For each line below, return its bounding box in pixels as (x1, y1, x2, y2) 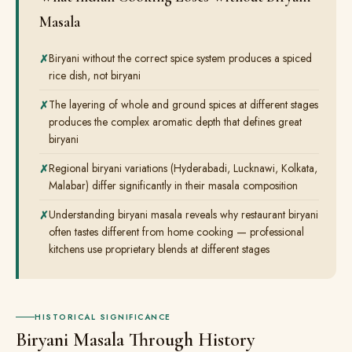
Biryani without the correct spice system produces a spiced (49, 50, 312, 66)
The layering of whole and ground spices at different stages (49, 97, 318, 112)
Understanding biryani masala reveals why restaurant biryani (49, 207, 318, 222)
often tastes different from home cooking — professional (49, 224, 304, 240)
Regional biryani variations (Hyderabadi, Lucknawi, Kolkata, (49, 160, 317, 176)
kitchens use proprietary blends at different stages (49, 241, 269, 257)
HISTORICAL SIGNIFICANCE (35, 311, 171, 323)
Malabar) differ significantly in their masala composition (49, 178, 298, 193)
